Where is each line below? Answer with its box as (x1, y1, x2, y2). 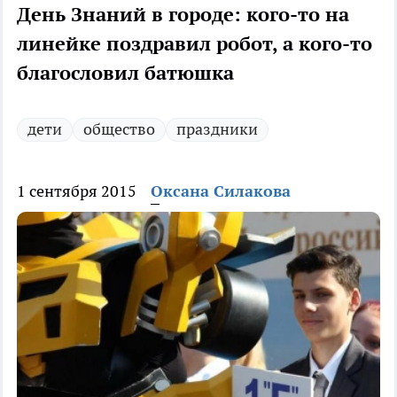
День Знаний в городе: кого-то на (17, 2, 349, 27)
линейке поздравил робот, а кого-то (17, 31, 372, 57)
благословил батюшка (17, 60, 234, 86)
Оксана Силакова (151, 181, 291, 202)
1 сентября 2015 (17, 181, 136, 202)
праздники (176, 119, 258, 140)
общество (83, 119, 155, 140)
